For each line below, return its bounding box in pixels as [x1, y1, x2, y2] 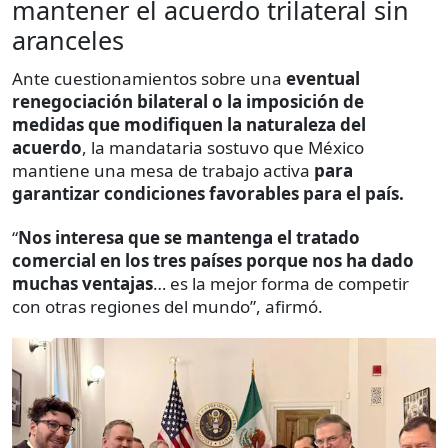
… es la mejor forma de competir [153, 272, 409, 296]
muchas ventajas [12, 272, 153, 296]
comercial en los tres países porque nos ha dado [12, 249, 414, 273]
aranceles [12, 23, 124, 58]
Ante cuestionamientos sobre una [12, 67, 286, 91]
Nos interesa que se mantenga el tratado [18, 226, 360, 250]
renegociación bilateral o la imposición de [12, 90, 364, 114]
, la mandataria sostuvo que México [82, 136, 364, 160]
